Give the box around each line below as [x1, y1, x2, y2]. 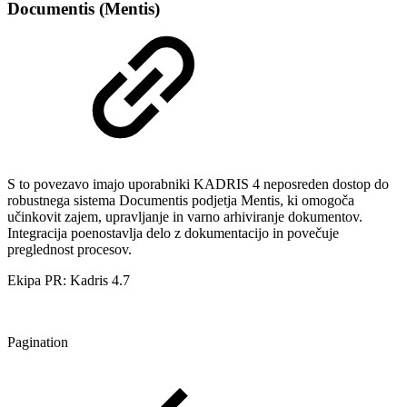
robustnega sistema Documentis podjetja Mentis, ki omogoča [7, 193, 354, 209]
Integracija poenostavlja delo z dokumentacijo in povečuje [7, 225, 339, 242]
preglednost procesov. [7, 242, 132, 258]
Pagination [7, 334, 68, 351]
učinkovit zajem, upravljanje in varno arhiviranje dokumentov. [7, 209, 362, 225]
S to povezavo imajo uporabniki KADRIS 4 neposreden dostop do [7, 176, 389, 193]
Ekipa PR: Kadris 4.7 [7, 273, 130, 289]
